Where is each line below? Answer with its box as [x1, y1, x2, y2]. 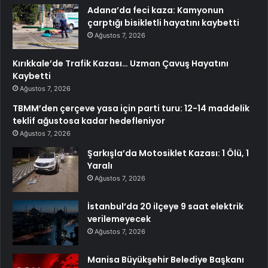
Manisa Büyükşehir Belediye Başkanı [87, 254, 244, 266]
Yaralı [87, 160, 112, 172]
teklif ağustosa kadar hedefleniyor [13, 115, 165, 127]
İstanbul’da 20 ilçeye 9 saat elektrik [87, 200, 243, 213]
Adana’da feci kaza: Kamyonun [87, 4, 224, 17]
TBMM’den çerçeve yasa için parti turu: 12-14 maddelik [13, 102, 249, 115]
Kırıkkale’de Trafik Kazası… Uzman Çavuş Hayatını [13, 57, 229, 70]
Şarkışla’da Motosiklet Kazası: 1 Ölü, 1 [87, 147, 249, 160]
